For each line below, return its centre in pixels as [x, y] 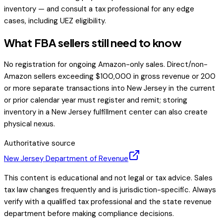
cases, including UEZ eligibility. [55, 21]
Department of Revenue [86, 159]
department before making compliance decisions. [89, 214]
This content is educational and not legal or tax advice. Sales [108, 178]
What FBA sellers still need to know [93, 43]
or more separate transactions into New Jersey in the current [110, 88]
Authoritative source [40, 143]
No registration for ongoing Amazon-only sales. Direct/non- [106, 65]
